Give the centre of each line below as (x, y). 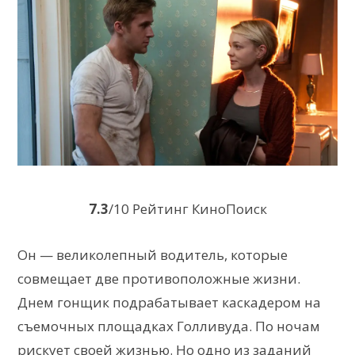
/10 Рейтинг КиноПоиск (187, 208)
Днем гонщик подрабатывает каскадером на (169, 302)
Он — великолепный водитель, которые (153, 254)
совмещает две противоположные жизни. (159, 278)
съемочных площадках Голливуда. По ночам (169, 326)
